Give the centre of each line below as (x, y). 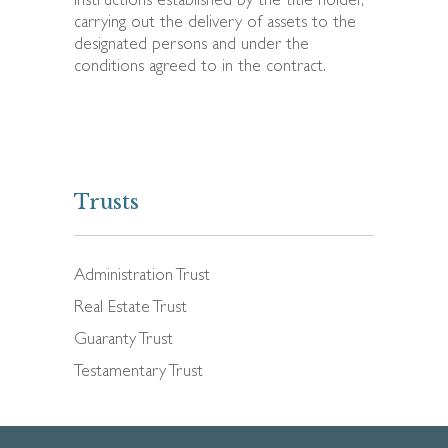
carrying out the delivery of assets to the (215, 23)
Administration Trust (142, 276)
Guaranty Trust (123, 340)
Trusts (106, 201)
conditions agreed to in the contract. (200, 67)
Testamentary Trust (138, 372)
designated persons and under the (191, 45)
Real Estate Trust (130, 308)
